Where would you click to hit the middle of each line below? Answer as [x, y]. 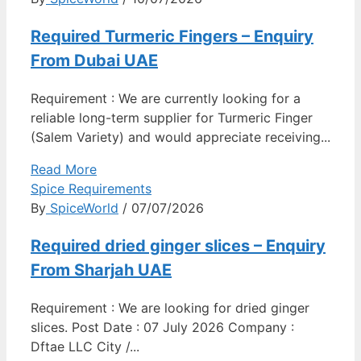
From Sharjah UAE [101, 270]
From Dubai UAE [94, 60]
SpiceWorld [82, 208]
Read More [64, 169]
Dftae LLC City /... [85, 346]
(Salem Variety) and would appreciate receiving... [180, 137]
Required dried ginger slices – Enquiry [178, 246]
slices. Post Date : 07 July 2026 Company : [162, 327]
